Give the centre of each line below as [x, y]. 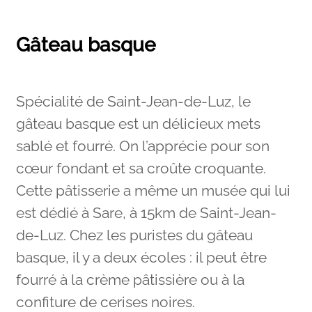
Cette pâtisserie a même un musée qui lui [153, 191]
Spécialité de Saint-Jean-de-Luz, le [133, 102]
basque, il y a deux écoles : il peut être [141, 258]
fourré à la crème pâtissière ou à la [130, 280]
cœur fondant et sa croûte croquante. [141, 169]
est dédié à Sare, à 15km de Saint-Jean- [146, 213]
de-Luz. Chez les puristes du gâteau [134, 236]
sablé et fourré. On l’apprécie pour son [142, 147]
